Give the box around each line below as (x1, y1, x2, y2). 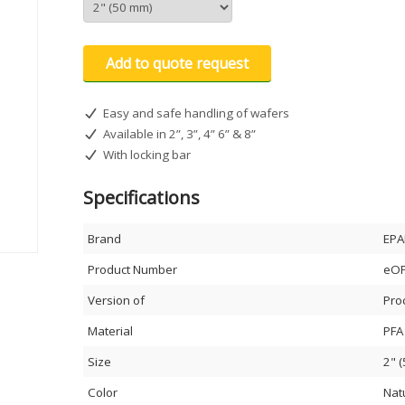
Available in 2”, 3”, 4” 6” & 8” (102, 126, 256, 142)
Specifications (83, 185, 200, 210)
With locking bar (102, 146, 191, 163)
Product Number (88, 261, 177, 278)
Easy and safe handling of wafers (102, 105, 289, 121)
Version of (88, 292, 145, 308)
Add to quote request (106, 53, 249, 73)
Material (88, 323, 133, 339)
